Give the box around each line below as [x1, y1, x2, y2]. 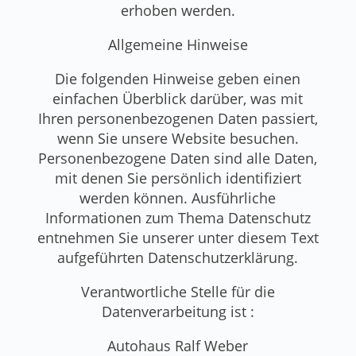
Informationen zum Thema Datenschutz [44, 207, 311, 227]
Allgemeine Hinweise [107, 34, 248, 54]
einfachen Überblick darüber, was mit [52, 88, 304, 108]
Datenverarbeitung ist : [101, 301, 254, 321]
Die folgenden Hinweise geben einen [55, 68, 301, 88]
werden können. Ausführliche [79, 188, 277, 207]
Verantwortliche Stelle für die [80, 281, 275, 301]
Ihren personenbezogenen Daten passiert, [37, 108, 318, 128]
